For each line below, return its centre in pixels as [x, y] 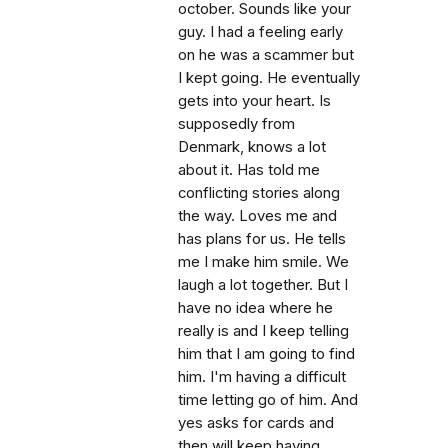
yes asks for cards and [256, 423]
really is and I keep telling [263, 331]
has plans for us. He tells [262, 239]
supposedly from [236, 124]
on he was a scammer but [266, 55]
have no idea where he [255, 308]
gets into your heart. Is [254, 101]
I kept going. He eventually [269, 78]
